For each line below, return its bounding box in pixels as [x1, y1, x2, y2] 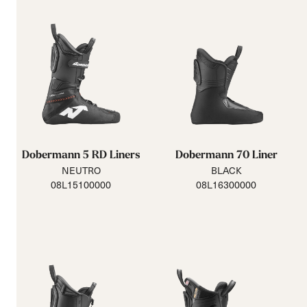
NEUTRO [61, 163, 101, 177]
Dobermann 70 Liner [175, 149, 278, 160]
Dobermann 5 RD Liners [21, 149, 140, 160]
